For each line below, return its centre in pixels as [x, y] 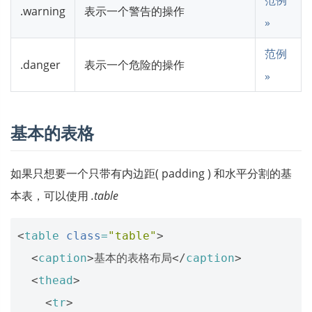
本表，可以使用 [51, 195]
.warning [43, 11]
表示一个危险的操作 [134, 64]
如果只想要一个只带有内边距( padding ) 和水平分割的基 [151, 173]
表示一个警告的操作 [134, 11]
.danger [40, 64]
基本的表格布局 [133, 258]
